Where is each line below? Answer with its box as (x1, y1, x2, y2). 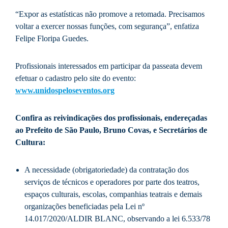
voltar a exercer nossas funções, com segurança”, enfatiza (15, 22, 199, 31)
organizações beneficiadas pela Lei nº (24, 202, 145, 211)
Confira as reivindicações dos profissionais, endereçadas (15, 113, 207, 123)
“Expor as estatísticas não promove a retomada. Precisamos (15, 10, 205, 19)
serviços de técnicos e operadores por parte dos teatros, (24, 178, 199, 187)
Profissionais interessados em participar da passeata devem (15, 62, 202, 71)
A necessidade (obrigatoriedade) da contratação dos (24, 165, 189, 175)
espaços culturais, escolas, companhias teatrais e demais (24, 190, 202, 199)
